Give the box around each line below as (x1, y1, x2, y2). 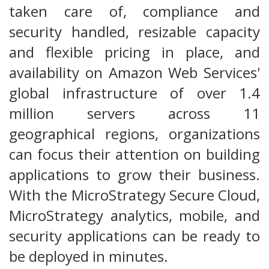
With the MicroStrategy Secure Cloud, (9, 184, 260, 205)
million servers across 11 (9, 103, 260, 123)
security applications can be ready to (9, 225, 260, 246)
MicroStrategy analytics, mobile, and (9, 205, 260, 225)
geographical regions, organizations (9, 123, 260, 144)
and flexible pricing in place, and (9, 41, 260, 62)
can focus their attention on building (9, 144, 260, 164)
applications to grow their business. (9, 164, 260, 184)
